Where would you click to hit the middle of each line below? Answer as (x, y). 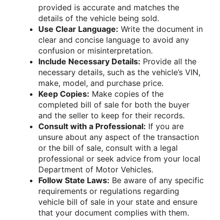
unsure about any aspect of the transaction (119, 137)
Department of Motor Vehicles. (96, 169)
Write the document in (161, 29)
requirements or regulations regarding (109, 191)
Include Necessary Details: (89, 61)
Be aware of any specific (157, 180)
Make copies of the (126, 94)
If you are (165, 126)
